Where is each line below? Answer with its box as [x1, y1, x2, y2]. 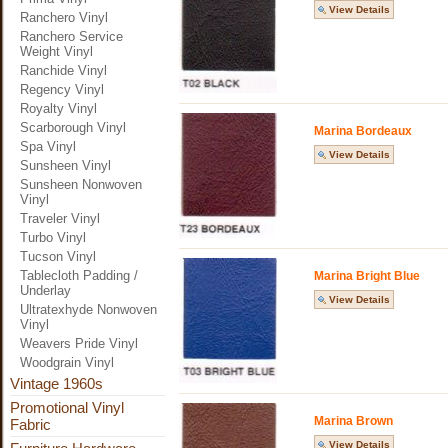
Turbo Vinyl [20, 230, 86, 245]
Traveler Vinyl [20, 211, 100, 226]
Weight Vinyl [20, 44, 93, 59]
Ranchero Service [20, 29, 123, 44]
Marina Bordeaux [314, 124, 412, 138]
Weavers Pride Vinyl [20, 336, 138, 351]
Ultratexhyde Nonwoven [20, 302, 157, 317]
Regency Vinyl [20, 82, 104, 97]
